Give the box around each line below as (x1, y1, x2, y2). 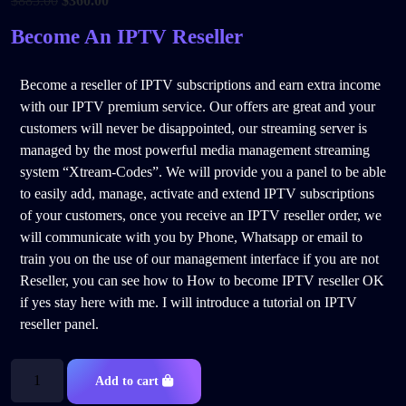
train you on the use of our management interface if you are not (20, 251, 379, 266)
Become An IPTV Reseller (11, 24, 243, 48)
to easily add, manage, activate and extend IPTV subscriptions (20, 186, 374, 201)
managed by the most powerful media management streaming (20, 142, 370, 158)
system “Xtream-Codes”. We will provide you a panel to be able (20, 164, 386, 179)
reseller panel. (20, 316, 99, 332)
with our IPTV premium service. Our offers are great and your (20, 99, 375, 114)
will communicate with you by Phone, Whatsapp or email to (20, 229, 362, 245)
